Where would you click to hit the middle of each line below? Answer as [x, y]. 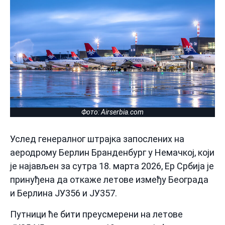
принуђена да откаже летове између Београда [109, 180]
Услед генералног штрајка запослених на [97, 139]
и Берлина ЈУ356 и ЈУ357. [64, 193]
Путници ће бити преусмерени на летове [96, 214]
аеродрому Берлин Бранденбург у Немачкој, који [112, 153]
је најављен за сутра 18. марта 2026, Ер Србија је [112, 166]
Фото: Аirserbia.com [113, 112]
